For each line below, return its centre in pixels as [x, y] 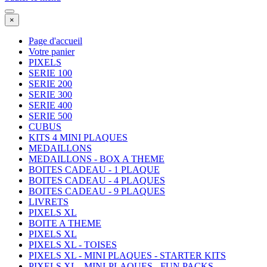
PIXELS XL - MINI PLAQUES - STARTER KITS [127, 256]
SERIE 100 [50, 73]
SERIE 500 [50, 116]
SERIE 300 [50, 95]
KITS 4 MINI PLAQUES [78, 138]
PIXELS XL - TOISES [73, 245]
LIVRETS [49, 202]
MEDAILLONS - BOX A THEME [97, 159]
